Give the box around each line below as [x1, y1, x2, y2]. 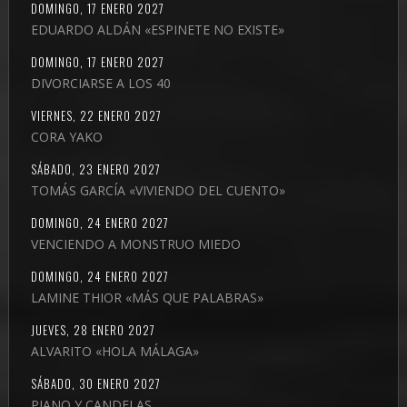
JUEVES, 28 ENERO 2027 [30, 320, 155, 339]
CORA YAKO [30, 127, 103, 145]
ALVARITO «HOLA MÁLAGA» [30, 342, 199, 360]
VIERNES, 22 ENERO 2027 [30, 105, 162, 124]
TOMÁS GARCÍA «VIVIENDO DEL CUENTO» [30, 181, 285, 199]
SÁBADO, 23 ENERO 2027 [30, 159, 161, 178]
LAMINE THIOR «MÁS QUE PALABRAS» [30, 288, 263, 306]
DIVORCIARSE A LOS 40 [30, 74, 171, 92]
